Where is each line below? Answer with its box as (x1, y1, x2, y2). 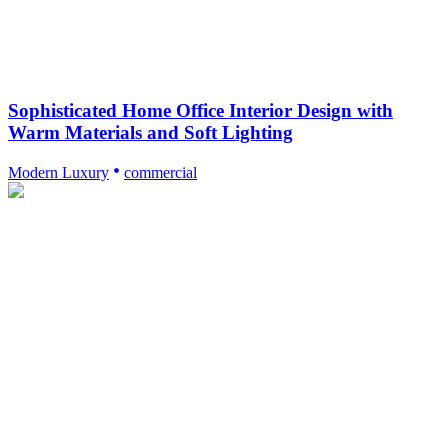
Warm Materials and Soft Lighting (8, 122, 293, 144)
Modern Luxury (8, 164, 109, 182)
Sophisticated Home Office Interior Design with (8, 100, 393, 122)
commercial (124, 164, 197, 182)
